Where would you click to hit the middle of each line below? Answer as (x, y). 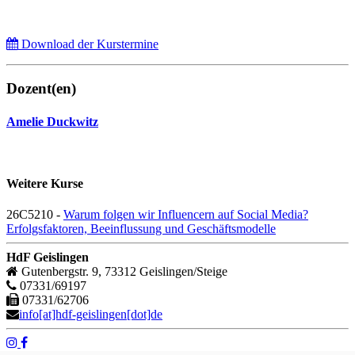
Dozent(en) (41, 89)
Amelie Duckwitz (52, 121)
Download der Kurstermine (88, 44)
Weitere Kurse (45, 184)
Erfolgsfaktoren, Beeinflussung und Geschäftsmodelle (141, 229)
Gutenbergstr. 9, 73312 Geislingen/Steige (123, 272)
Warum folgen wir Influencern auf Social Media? (186, 215)
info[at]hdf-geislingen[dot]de (91, 315)
